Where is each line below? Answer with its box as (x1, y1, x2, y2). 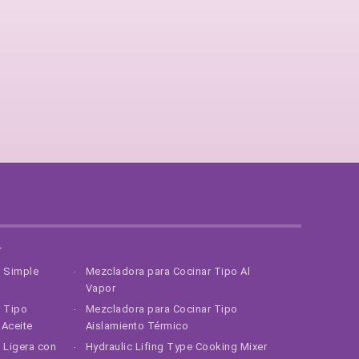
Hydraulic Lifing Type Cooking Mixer (85, 341, 267, 353)
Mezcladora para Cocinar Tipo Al (85, 265, 250, 277)
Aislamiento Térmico (85, 320, 188, 332)
